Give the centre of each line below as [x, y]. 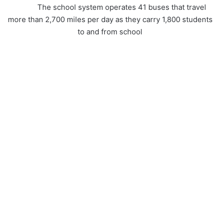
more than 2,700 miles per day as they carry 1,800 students [110, 20]
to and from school [110, 32]
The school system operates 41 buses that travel [110, 7]
